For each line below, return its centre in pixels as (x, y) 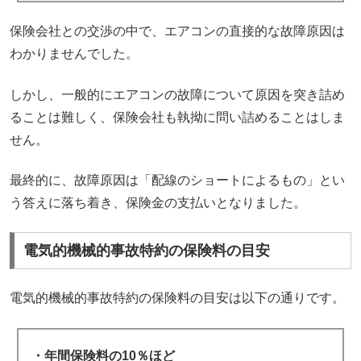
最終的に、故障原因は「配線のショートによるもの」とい (178, 180)
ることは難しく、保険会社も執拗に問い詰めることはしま (178, 117)
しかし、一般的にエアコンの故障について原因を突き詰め (178, 94)
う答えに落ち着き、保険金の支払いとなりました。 (158, 203)
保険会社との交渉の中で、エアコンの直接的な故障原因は (178, 31)
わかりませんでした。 (75, 54)
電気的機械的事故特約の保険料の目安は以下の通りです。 (178, 298)
